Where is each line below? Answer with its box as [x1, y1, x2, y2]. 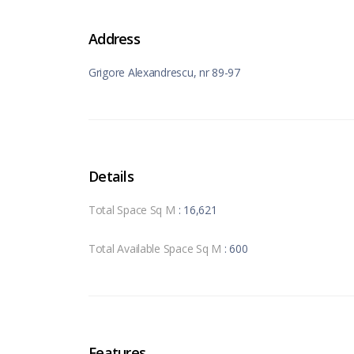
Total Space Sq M [88, 201, 175, 217]
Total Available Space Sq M [88, 240, 221, 256]
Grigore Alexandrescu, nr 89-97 [88, 64, 240, 80]
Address [88, 28, 140, 48]
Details [88, 166, 134, 186]
